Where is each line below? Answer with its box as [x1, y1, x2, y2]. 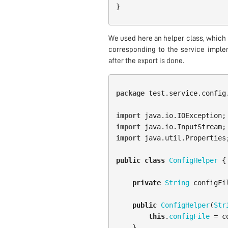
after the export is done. [108, 57, 184, 65]
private [132, 179, 161, 187]
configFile [168, 212, 210, 221]
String [164, 179, 189, 187]
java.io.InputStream [144, 123, 222, 131]
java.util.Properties [144, 134, 226, 142]
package [116, 89, 145, 98]
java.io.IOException [144, 111, 222, 120]
